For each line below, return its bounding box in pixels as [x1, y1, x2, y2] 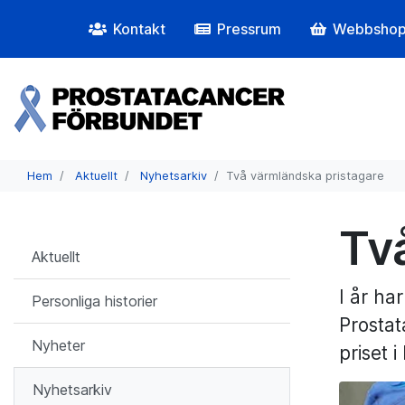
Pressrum [217, 20, 282, 38]
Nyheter [32, 336, 85, 354]
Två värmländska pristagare [226, 169, 384, 183]
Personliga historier [32, 292, 157, 310]
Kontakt [113, 20, 166, 38]
